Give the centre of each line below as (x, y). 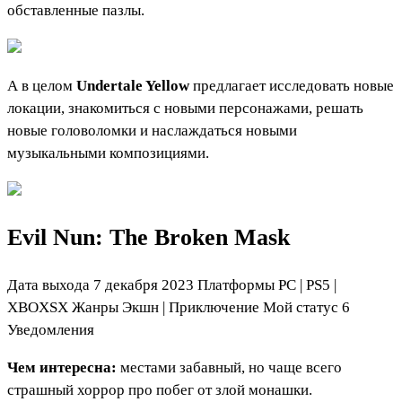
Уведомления (51, 329)
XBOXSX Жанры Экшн (83, 307)
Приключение (216, 307)
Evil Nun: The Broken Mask (149, 237)
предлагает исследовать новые (293, 85)
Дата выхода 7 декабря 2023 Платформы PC (152, 284)
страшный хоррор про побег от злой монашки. (160, 389)
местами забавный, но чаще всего (229, 367)
